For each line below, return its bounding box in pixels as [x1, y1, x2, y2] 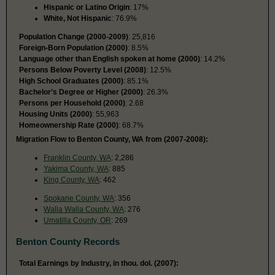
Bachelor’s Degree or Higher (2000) [19, 87, 143, 96]
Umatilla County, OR [44, 215, 111, 225]
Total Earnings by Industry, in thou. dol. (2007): [19, 258, 179, 268]
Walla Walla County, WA [44, 204, 124, 214]
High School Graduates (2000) [19, 76, 123, 85]
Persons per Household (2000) [19, 98, 125, 107]
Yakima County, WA [44, 164, 109, 173]
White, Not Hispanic [44, 14, 112, 23]
